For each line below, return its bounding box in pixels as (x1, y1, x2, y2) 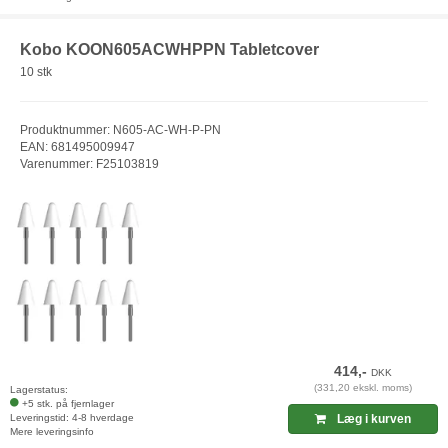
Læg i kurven (334, 411, 412, 426)
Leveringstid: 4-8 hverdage (10, 411, 134, 423)
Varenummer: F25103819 (20, 156, 159, 171)
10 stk (20, 64, 52, 79)
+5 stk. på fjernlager (22, 397, 114, 409)
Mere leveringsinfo (10, 425, 94, 437)
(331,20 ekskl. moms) (314, 381, 413, 393)
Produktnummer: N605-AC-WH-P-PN (20, 122, 221, 137)
